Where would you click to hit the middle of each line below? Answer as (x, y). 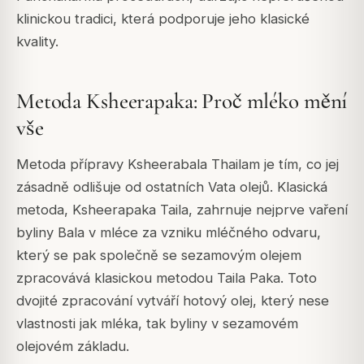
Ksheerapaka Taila (130, 209)
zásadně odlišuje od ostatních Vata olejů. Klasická (172, 186)
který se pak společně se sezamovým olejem (159, 255)
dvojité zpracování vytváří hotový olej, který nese (173, 300)
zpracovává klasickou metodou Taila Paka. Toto (167, 277)
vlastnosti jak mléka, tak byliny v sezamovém (157, 323)
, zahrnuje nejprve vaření (268, 209)
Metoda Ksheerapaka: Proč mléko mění (182, 102)
